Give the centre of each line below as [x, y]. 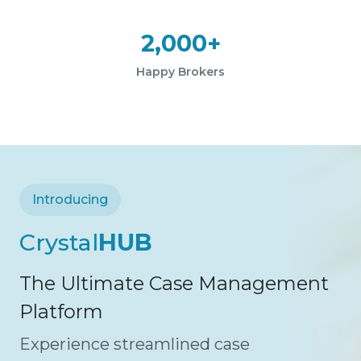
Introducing [70, 199]
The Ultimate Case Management [174, 283]
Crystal [59, 242]
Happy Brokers [180, 72]
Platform [61, 311]
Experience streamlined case [135, 344]
